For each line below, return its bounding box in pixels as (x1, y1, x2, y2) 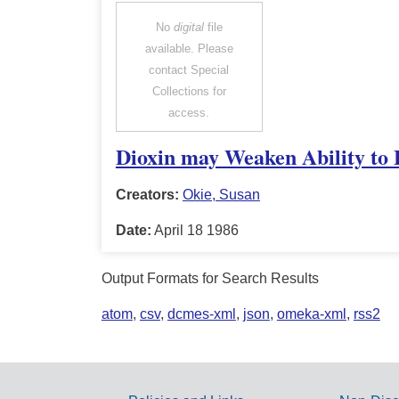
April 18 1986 (151, 223, 239, 238)
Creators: (115, 187, 179, 202)
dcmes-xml (167, 306, 236, 322)
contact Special (149, 63, 230, 77)
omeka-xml (276, 306, 346, 322)
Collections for (151, 85, 226, 99)
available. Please (144, 42, 233, 56)
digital (173, 20, 204, 35)
